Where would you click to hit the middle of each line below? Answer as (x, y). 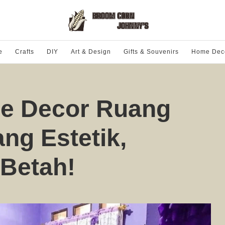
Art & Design (91, 52)
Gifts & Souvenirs (151, 52)
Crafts (24, 52)
